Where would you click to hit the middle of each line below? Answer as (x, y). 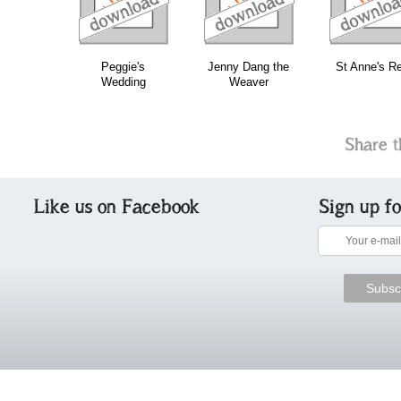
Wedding (123, 82)
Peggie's (123, 67)
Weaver (248, 82)
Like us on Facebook (117, 206)
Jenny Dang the (248, 67)
